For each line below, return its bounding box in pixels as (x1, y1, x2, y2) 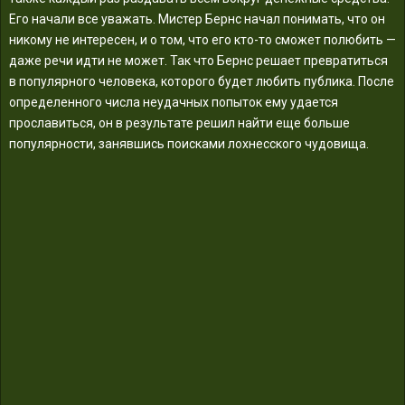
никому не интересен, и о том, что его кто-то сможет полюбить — (9, 32, 396, 47)
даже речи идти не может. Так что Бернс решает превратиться (9, 52, 388, 68)
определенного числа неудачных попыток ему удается (9, 94, 338, 109)
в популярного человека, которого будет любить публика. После (9, 73, 394, 89)
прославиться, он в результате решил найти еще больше (9, 115, 350, 130)
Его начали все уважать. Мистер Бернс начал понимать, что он (9, 11, 385, 26)
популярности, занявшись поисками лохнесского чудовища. (9, 136, 369, 151)
